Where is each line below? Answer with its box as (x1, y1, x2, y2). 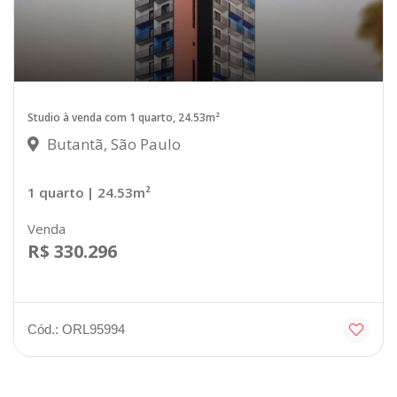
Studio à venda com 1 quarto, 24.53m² (27, 109, 220, 125)
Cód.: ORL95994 (27, 321, 125, 337)
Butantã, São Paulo (43, 133, 181, 154)
